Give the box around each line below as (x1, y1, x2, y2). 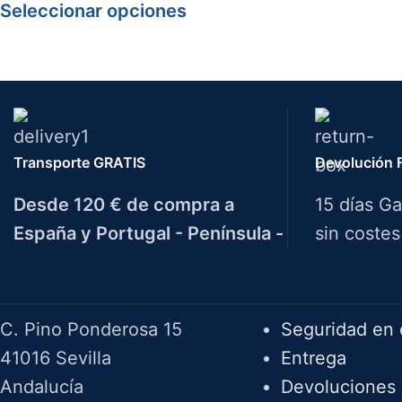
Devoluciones (280, 376, 396, 398)
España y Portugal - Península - (13, 223, 284, 244)
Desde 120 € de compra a (13, 194, 234, 215)
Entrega (280, 347, 346, 369)
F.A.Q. (280, 272, 332, 293)
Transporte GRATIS (13, 153, 145, 171)
